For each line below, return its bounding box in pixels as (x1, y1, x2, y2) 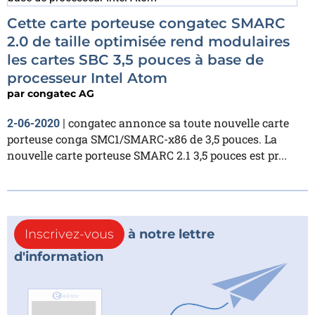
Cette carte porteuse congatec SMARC (7, 15, 285, 32)
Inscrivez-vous (25, 226, 114, 242)
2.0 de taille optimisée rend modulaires (7, 33, 290, 50)
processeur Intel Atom (7, 70, 167, 86)
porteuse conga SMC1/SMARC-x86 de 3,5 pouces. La (7, 131, 277, 146)
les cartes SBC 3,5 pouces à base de (7, 51, 264, 68)
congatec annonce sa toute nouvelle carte (68, 115, 289, 130)
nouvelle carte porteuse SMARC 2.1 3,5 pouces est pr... (7, 148, 287, 162)
